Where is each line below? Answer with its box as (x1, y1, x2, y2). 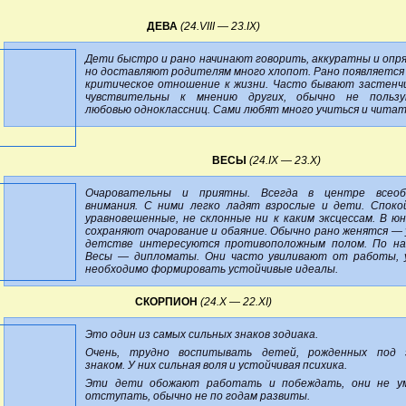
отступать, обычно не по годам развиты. (85, 389, 310, 402)
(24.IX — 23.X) (249, 153, 321, 167)
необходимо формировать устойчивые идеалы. (85, 262, 338, 275)
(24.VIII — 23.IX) (179, 19, 260, 33)
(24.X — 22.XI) (199, 295, 272, 308)
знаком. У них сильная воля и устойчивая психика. (85, 358, 347, 372)
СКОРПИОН (134, 295, 198, 308)
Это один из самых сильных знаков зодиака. (85, 327, 318, 341)
